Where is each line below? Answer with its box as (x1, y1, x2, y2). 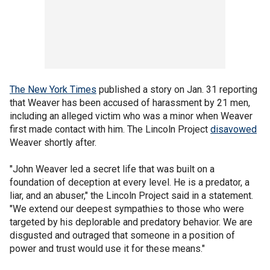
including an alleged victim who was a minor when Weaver (10, 110, 253, 122)
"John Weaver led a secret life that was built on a (10, 163, 215, 175)
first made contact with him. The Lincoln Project (10, 123, 210, 135)
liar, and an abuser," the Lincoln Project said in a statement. (10, 189, 253, 201)
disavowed (210, 123, 257, 135)
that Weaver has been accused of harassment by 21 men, (10, 96, 250, 108)
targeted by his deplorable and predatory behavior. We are (10, 216, 253, 228)
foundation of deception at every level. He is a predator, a (10, 176, 250, 188)
